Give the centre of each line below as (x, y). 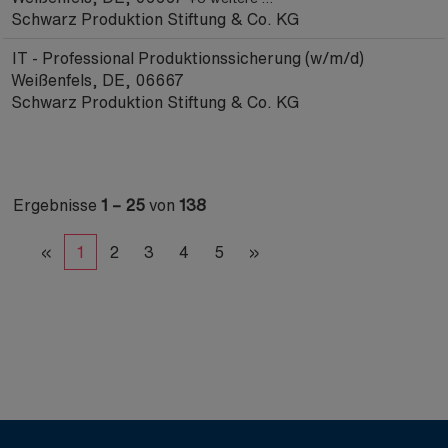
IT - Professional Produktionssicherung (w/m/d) (188, 58)
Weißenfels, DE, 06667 (97, 80)
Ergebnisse (57, 205)
